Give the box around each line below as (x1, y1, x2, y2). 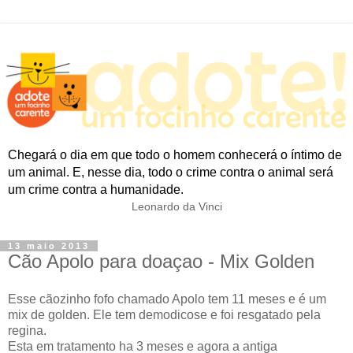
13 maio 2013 (8, 241, 90, 251)
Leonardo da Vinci (131, 199, 222, 213)
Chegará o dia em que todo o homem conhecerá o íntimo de (8, 147, 342, 162)
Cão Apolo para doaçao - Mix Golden (8, 251, 314, 273)
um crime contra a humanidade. (8, 182, 184, 196)
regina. (8, 323, 46, 337)
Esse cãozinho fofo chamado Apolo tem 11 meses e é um (8, 292, 326, 306)
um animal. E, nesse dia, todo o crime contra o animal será (8, 165, 333, 179)
